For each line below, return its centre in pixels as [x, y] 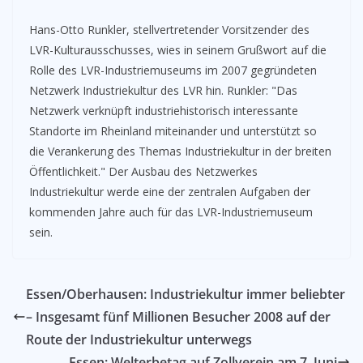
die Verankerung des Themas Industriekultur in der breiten [180, 151]
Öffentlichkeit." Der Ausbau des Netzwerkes [143, 171]
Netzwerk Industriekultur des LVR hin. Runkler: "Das [163, 90]
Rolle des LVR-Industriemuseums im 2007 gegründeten [173, 70]
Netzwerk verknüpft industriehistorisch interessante [164, 111]
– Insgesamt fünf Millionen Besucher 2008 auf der [178, 317]
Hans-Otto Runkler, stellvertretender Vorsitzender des [169, 30]
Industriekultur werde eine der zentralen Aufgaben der [170, 192]
